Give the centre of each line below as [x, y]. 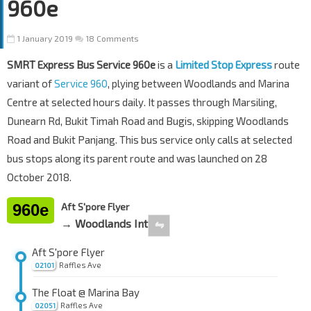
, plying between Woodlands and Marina [199, 84]
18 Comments [111, 39]
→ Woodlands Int [104, 224]
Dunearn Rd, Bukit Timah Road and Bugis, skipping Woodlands [148, 121]
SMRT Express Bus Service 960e [81, 65]
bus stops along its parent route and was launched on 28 [137, 159]
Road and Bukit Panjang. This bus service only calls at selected [150, 140]
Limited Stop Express [224, 65]
